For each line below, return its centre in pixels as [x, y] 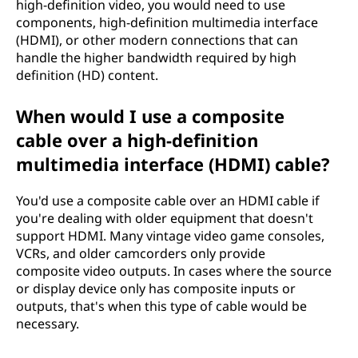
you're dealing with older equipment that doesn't [165, 218]
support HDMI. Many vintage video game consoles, [170, 235]
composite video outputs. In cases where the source [174, 270]
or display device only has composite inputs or [156, 288]
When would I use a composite [150, 115]
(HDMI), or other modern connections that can [157, 40]
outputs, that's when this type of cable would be [161, 306]
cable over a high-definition [137, 139]
